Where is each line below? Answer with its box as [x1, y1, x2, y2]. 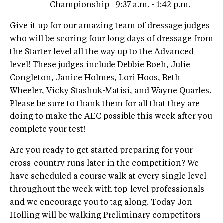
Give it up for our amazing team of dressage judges [10, 22, 210, 30]
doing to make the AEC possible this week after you [10, 112, 212, 121]
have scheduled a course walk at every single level [10, 172, 206, 181]
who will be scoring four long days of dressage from [10, 35, 213, 43]
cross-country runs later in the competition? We [10, 159, 199, 168]
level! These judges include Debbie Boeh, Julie [10, 61, 190, 69]
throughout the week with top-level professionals [10, 185, 204, 194]
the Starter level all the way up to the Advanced [10, 48, 194, 56]
